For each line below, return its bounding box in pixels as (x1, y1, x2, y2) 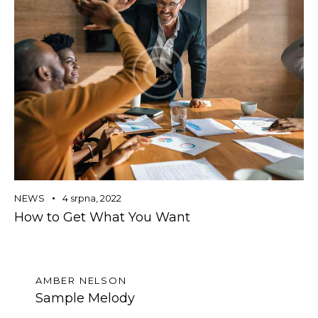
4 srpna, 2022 (62, 192, 121, 204)
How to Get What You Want (14, 209, 190, 226)
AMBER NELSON (35, 275, 127, 287)
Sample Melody (35, 290, 135, 306)
